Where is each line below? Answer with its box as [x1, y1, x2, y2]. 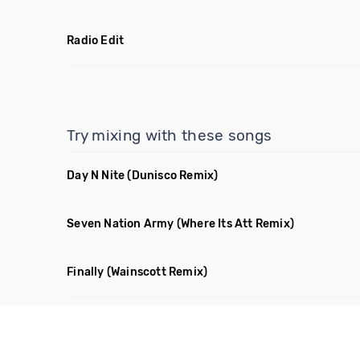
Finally [67, 265, 104, 279]
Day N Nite [67, 169, 125, 182]
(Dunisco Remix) [127, 169, 219, 182]
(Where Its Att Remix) [176, 217, 295, 231]
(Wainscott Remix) [106, 265, 208, 279]
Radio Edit [67, 34, 125, 47]
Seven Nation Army [67, 217, 174, 231]
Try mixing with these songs [67, 126, 272, 145]
